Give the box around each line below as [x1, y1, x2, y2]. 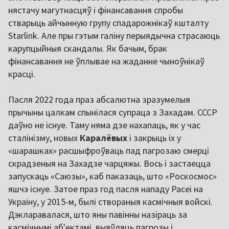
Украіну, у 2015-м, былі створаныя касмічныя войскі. [8, 195, 213, 208]
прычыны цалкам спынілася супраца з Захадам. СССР [8, 106, 217, 118]
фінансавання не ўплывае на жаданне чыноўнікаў [8, 55, 204, 67]
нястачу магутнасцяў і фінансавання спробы [8, 4, 183, 16]
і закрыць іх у [129, 131, 181, 144]
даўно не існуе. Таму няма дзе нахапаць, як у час [8, 119, 200, 131]
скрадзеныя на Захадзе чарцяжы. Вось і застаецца [8, 157, 211, 169]
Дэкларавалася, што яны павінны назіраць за [8, 208, 187, 220]
